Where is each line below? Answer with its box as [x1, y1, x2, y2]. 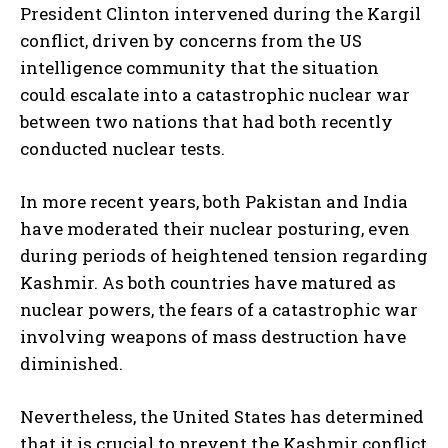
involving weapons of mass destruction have [20, 325, 406, 349]
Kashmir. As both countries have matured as [20, 271, 396, 295]
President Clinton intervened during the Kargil [20, 2, 421, 26]
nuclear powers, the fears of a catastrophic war [20, 298, 418, 322]
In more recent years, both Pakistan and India [20, 190, 408, 214]
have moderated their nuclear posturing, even [20, 217, 410, 241]
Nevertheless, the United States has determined [20, 405, 424, 429]
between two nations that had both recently [20, 110, 393, 134]
